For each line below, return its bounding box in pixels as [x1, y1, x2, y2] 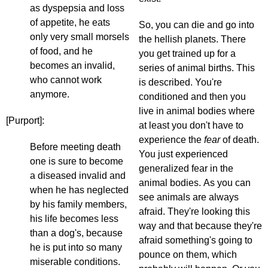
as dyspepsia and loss [30, 3, 124, 14]
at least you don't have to [139, 120, 243, 131]
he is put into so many [30, 242, 122, 253]
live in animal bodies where [139, 106, 255, 117]
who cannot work [30, 75, 102, 86]
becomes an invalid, [30, 60, 115, 71]
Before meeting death [30, 142, 121, 153]
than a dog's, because [30, 228, 123, 239]
